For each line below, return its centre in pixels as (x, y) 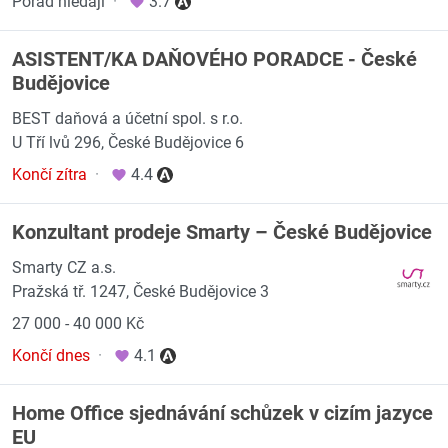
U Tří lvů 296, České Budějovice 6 (128, 142)
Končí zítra (49, 174)
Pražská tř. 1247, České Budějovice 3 (140, 291)
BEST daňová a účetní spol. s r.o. (127, 118)
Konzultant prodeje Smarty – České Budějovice (222, 232)
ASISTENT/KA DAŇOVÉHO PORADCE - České (214, 59)
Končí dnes (51, 355)
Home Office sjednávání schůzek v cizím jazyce (222, 413)
